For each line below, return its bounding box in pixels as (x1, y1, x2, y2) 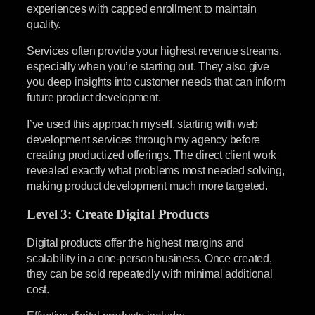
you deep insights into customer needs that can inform (27, 75, 285, 88)
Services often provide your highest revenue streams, (27, 44, 282, 57)
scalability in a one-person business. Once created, (27, 252, 272, 265)
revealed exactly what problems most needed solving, (27, 164, 285, 177)
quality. (27, 17, 61, 30)
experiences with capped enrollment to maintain (27, 1, 257, 15)
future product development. (27, 90, 161, 103)
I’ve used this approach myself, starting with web (27, 117, 259, 131)
